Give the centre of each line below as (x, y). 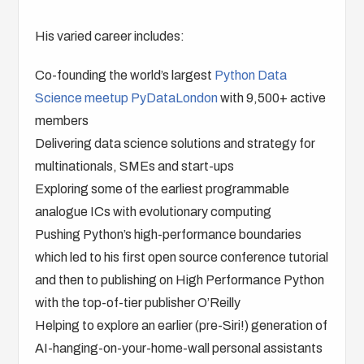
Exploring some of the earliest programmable (162, 189)
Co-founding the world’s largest (125, 75)
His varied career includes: (110, 36)
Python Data (251, 75)
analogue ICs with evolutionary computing (154, 212)
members (62, 121)
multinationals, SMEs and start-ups (135, 166)
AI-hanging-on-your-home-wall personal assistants (179, 348)
